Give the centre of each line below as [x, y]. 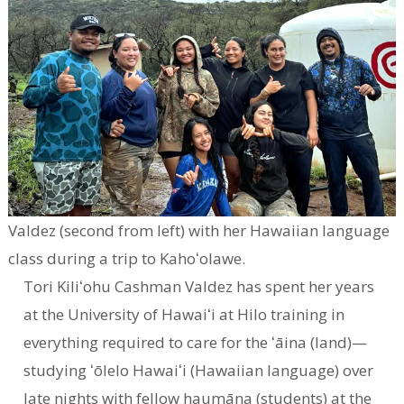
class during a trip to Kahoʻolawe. [127, 258]
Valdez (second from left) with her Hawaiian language [199, 230]
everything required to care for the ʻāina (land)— [196, 342]
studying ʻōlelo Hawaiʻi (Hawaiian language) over [199, 370]
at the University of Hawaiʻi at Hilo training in [184, 314]
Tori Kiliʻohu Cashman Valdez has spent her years [199, 286]
